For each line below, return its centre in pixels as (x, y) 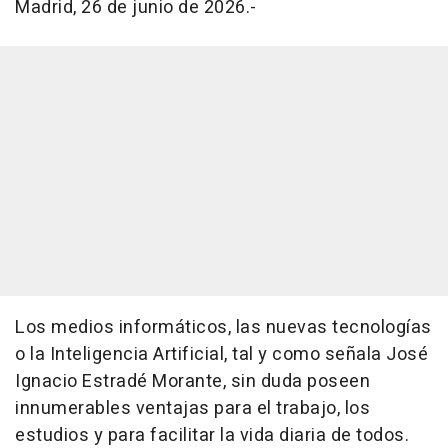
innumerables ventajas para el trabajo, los (192, 408)
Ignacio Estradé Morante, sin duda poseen (192, 381)
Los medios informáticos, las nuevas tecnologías (223, 327)
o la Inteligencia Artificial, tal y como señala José (221, 354)
